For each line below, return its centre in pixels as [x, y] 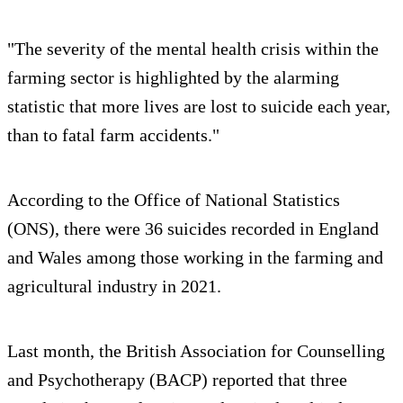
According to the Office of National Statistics [174, 200]
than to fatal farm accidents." [113, 135]
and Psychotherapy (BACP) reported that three [177, 380]
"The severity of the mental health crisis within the [193, 49]
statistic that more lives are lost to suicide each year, [199, 107]
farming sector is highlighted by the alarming [173, 78]
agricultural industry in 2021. [114, 287]
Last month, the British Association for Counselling [196, 351]
